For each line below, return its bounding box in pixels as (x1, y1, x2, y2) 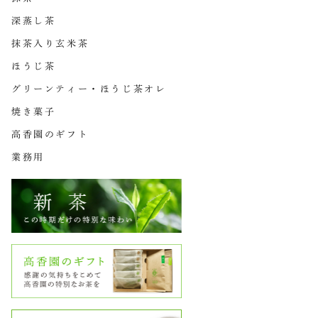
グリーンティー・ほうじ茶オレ (11, 83, 167, 95)
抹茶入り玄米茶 (11, 38, 89, 50)
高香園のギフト (11, 128, 89, 141)
